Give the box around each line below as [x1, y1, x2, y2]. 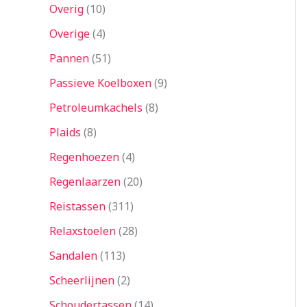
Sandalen [49, 248, 97, 264]
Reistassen [49, 199, 106, 214]
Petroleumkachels [49, 100, 143, 116]
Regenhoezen [49, 149, 119, 165]
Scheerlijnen [49, 273, 114, 288]
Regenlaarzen [49, 174, 121, 190]
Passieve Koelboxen [49, 75, 151, 91]
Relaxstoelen [49, 223, 116, 239]
